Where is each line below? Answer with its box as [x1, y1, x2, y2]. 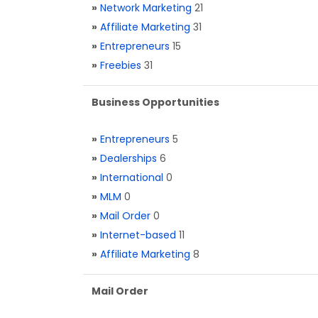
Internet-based [100, 228, 176, 242]
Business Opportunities [92, 95, 219, 109]
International [100, 170, 163, 185]
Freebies [100, 58, 141, 72]
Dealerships [100, 151, 157, 165]
